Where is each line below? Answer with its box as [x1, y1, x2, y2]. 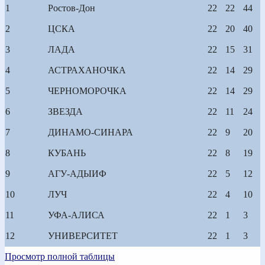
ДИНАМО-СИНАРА [48, 127, 133, 137]
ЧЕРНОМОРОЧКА [48, 85, 127, 96]
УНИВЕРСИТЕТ [48, 230, 118, 241]
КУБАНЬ [48, 147, 86, 158]
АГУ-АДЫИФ [48, 168, 106, 179]
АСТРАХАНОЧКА [48, 64, 126, 75]
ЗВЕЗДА [48, 106, 83, 117]
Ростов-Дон [48, 2, 95, 13]
